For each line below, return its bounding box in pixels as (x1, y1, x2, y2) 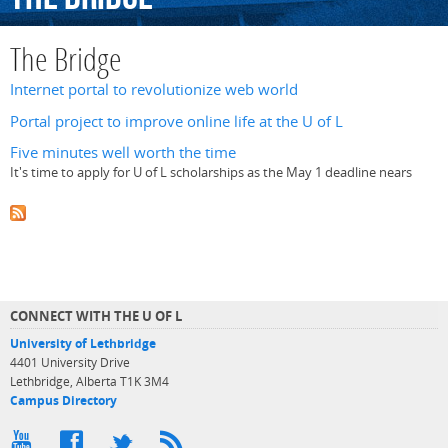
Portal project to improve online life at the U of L (10, 110, 343, 132)
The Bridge (10, 46, 122, 80)
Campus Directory (10, 393, 117, 409)
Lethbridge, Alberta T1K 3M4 (10, 374, 169, 390)
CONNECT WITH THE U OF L (10, 307, 182, 326)
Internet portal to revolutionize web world (10, 79, 298, 101)
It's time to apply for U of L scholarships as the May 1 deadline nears (10, 162, 412, 181)
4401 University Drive (10, 355, 130, 371)
